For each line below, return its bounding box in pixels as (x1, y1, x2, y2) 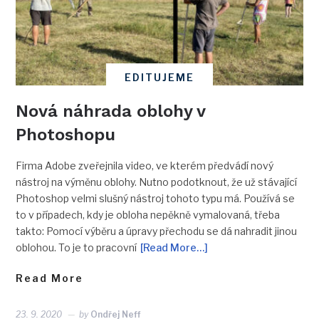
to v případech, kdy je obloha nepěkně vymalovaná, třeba (16, 208, 281, 221)
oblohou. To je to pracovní (16, 241, 137, 253)
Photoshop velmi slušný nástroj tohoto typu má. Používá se (16, 192, 296, 204)
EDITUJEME (125, 70, 194, 83)
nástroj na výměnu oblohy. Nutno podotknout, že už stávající (16, 175, 298, 188)
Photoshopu (16, 124, 116, 145)
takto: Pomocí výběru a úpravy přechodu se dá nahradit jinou (16, 224, 298, 237)
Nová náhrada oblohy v (16, 100, 206, 121)
